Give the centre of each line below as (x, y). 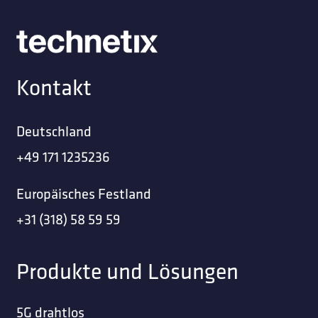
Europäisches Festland (83, 194)
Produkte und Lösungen (127, 270)
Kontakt (54, 87)
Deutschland (54, 131)
